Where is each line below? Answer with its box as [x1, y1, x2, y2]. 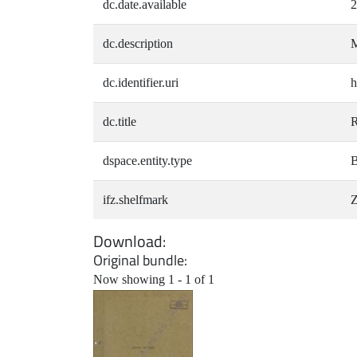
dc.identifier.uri [103, 76, 178, 90]
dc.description [103, 37, 173, 51]
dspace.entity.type [103, 154, 192, 168]
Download [93, 229, 163, 254]
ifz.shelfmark [103, 193, 168, 207]
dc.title [103, 115, 136, 129]
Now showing [93, 273, 168, 287]
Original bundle [93, 249, 184, 272]
